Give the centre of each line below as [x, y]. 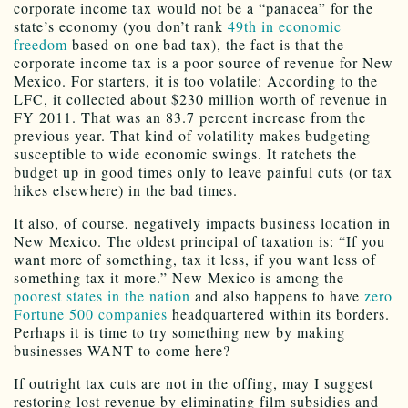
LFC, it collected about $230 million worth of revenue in [201, 99]
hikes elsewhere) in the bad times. [126, 190]
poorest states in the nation [102, 296]
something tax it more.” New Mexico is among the [179, 278]
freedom [41, 45]
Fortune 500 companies [91, 314]
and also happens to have [277, 296]
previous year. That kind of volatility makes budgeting [192, 136]
